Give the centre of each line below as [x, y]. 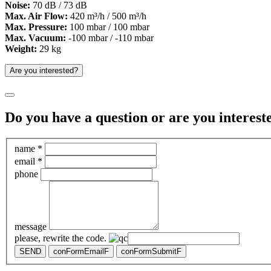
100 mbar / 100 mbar [108, 27]
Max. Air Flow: [36, 16]
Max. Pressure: [36, 27]
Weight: [21, 49]
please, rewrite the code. [60, 238]
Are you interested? [44, 71]
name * [28, 148]
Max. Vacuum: [35, 38]
